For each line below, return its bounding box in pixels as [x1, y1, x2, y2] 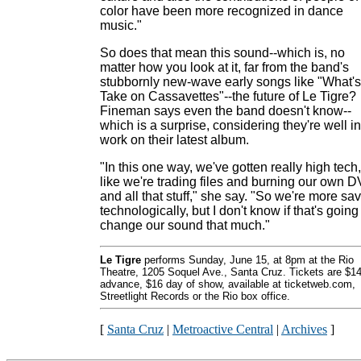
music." [100, 19, 142, 32]
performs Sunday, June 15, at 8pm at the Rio [141, 254, 354, 266]
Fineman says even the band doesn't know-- [100, 104, 351, 118]
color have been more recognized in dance [100, 4, 343, 18]
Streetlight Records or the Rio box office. [100, 290, 290, 302]
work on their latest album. [100, 133, 249, 147]
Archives [281, 322, 327, 336]
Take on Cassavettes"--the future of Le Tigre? [100, 89, 356, 103]
